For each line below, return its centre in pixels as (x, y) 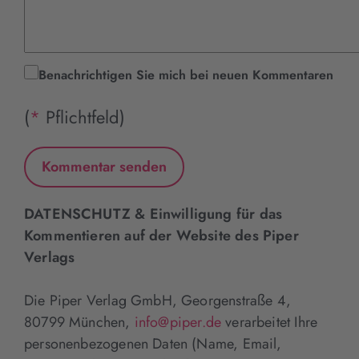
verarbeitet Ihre (270, 322)
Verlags (50, 257)
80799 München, (79, 322)
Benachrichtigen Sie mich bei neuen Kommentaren (186, 75)
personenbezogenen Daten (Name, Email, (153, 343)
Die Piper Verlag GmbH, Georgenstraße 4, (158, 300)
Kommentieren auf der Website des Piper (161, 235)
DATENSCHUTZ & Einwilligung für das (153, 214)
